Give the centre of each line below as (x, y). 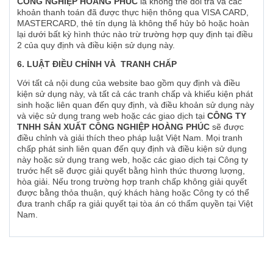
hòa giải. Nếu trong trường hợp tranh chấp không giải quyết (132, 182)
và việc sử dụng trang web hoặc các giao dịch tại (112, 116)
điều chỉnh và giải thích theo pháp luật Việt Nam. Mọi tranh (130, 138)
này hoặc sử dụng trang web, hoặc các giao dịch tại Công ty (133, 160)
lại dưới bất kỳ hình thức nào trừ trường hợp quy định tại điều (135, 34)
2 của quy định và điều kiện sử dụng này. (96, 45)
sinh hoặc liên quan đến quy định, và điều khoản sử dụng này (136, 105)
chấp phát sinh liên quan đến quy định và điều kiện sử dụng (132, 149)
